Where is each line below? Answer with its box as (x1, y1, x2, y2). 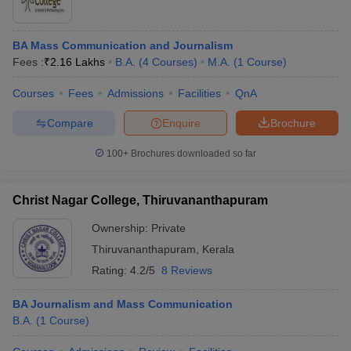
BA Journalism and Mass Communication (13, 298, 233, 310)
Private (151, 222, 186, 234)
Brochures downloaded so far (128, 148, 256, 159)
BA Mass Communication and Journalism (13, 39, 233, 52)
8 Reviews (161, 264, 212, 277)
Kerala (202, 243, 234, 255)
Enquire (162, 116, 201, 129)
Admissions (107, 87, 164, 100)
